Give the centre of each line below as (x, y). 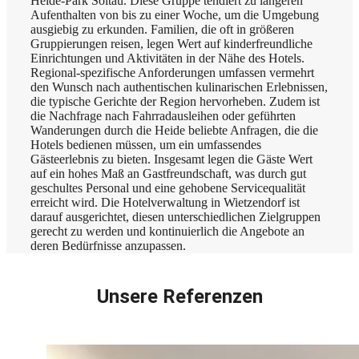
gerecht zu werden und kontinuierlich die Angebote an (167, 231)
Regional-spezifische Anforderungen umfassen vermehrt (172, 72)
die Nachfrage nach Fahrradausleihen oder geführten (163, 115)
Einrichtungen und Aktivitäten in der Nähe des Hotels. (167, 58)
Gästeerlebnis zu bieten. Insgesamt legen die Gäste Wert (171, 159)
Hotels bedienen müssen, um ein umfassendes (146, 144)
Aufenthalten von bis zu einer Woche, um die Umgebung (175, 14)
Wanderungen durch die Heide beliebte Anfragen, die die (174, 130)
